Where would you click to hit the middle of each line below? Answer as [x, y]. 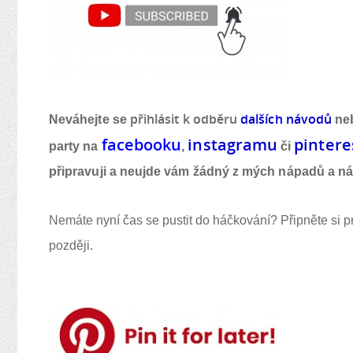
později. [71, 245]
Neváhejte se [89, 119]
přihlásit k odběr [180, 119]
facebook [136, 145]
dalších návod [281, 119]
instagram [227, 145]
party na [75, 146]
